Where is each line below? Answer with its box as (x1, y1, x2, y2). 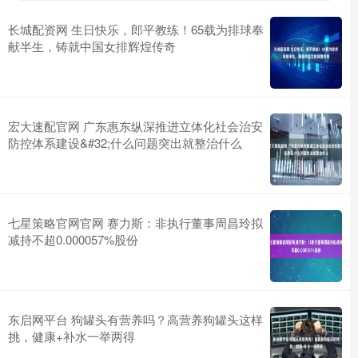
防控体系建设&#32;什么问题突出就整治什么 (8, 134, 242, 152)
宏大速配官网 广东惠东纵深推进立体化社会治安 (8, 117, 263, 135)
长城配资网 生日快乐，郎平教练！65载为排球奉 (8, 21, 264, 38)
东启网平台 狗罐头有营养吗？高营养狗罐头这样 (8, 311, 263, 328)
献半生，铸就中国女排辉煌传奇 (8, 38, 176, 55)
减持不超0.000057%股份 (8, 231, 138, 249)
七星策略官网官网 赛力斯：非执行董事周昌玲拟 (8, 214, 263, 232)
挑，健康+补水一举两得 (8, 328, 135, 345)
